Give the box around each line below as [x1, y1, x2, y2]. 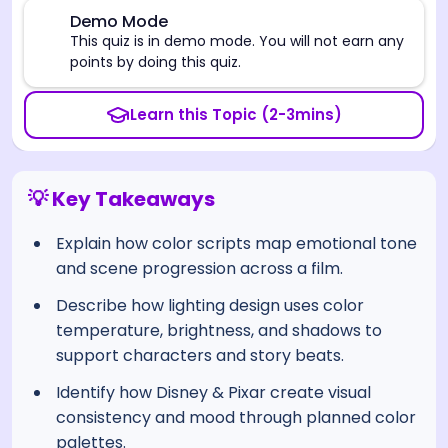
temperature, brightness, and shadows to [56, 318, 382, 342]
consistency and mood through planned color [56, 405, 416, 429]
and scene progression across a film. [56, 256, 343, 280]
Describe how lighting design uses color [56, 293, 364, 317]
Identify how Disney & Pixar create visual [56, 380, 371, 404]
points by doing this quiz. [70, 51, 241, 72]
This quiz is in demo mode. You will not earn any [70, 30, 404, 51]
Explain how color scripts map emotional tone [56, 231, 417, 255]
